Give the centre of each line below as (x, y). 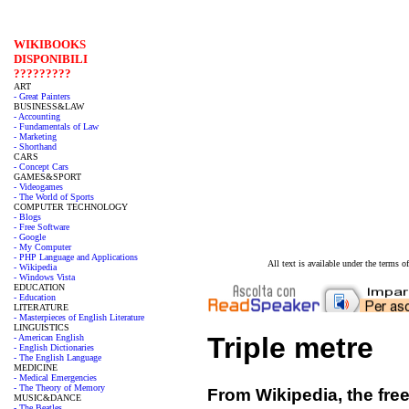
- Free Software (42, 227)
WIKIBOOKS (50, 44)
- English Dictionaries (54, 347)
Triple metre (290, 348)
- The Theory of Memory (59, 388)
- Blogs (27, 217)
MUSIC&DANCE (47, 398)
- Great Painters (42, 96)
